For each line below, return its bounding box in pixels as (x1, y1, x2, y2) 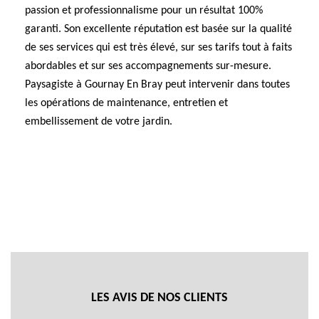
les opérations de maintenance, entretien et (25, 98, 228, 109)
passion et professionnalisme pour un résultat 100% (25, 5, 263, 16)
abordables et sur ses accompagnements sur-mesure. (25, 61, 271, 72)
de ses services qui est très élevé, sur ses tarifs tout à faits (25, 42, 292, 53)
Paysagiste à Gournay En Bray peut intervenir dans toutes (25, 79, 290, 90)
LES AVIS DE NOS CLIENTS (91, 291, 228, 305)
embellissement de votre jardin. (25, 116, 172, 127)
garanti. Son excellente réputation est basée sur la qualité (25, 23, 292, 35)
